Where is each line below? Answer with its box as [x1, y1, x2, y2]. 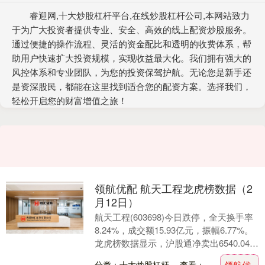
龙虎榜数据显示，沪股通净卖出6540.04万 [94, 237, 258, 250]
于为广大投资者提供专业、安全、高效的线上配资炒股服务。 [12, 23, 251, 36]
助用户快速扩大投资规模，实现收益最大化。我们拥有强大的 [12, 51, 251, 64]
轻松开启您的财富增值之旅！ [12, 94, 127, 107]
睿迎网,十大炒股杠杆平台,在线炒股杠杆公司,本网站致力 [30, 9, 250, 22]
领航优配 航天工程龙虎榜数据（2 [94, 180, 253, 196]
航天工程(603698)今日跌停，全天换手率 [94, 211, 253, 224]
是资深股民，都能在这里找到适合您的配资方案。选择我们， [12, 80, 251, 93]
